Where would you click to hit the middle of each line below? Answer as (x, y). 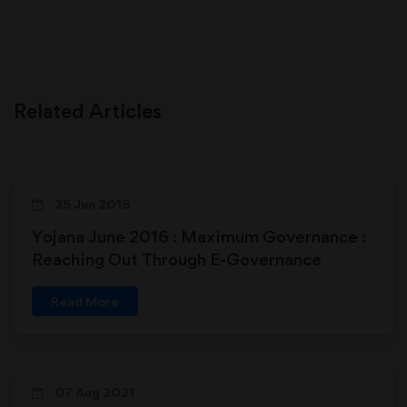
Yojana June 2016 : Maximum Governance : (199, 237)
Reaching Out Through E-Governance (177, 259)
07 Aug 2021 (93, 392)
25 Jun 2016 (91, 204)
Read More (85, 302)
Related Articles (88, 111)
